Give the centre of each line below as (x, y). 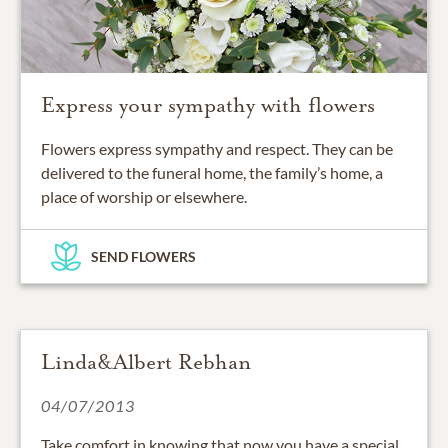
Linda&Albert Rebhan (146, 361)
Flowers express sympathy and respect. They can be (217, 148)
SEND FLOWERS (143, 256)
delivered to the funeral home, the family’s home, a (212, 172)
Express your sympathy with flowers (208, 104)
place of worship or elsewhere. (144, 196)
